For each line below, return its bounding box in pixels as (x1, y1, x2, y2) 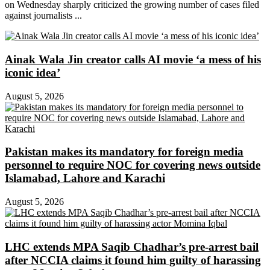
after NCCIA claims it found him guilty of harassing (5, 253, 261, 266)
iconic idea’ (5, 66, 60, 80)
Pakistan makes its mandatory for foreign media (5, 145, 243, 159)
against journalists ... (5, 10, 82, 21)
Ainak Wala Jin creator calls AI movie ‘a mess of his (5, 53, 261, 66)
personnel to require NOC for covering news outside (5, 159, 260, 172)
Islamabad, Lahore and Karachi (5, 172, 165, 185)
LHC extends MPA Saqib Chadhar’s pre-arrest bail (5, 240, 259, 253)
